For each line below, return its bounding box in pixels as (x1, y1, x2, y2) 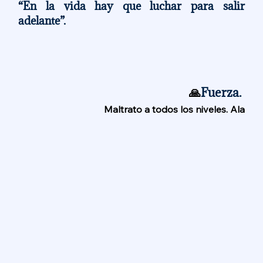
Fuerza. (200, 84, 245, 100)
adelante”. (18, 13, 66, 28)
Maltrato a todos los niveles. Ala (103, 103, 245, 115)
